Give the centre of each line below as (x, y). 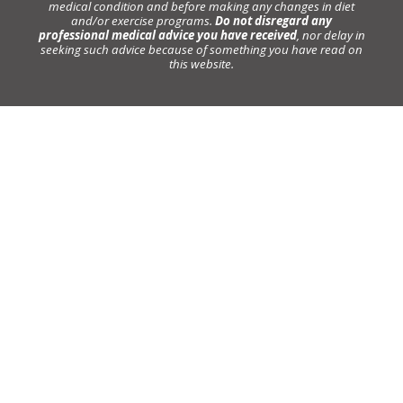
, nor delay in (331, 36)
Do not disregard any (273, 21)
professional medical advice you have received (167, 36)
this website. (201, 64)
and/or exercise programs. (143, 21)
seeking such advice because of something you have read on (201, 50)
